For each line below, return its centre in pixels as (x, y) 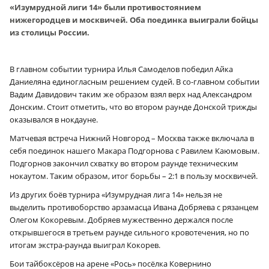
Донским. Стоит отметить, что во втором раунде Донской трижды (133, 107)
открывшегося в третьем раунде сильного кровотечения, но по (129, 232)
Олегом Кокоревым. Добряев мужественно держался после (121, 219)
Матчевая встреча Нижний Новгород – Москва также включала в (132, 138)
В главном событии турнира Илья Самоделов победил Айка (121, 69)
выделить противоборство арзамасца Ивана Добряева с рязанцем (134, 207)
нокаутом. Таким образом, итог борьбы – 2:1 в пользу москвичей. (134, 176)
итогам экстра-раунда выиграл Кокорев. (85, 245)
